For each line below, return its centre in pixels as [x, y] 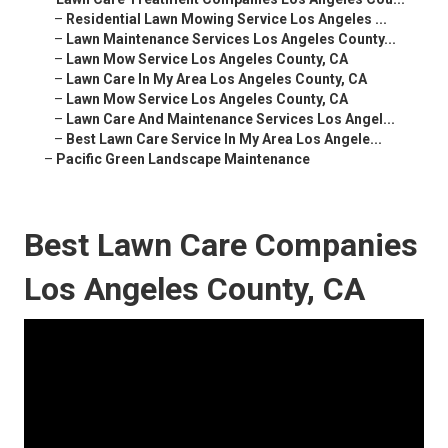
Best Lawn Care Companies [221, 245]
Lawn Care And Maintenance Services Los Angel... [230, 119]
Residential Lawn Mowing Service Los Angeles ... [226, 19]
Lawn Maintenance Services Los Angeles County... [231, 39]
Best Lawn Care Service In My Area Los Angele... [224, 139]
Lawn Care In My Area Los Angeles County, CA [216, 79]
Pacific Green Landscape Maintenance [183, 159]
